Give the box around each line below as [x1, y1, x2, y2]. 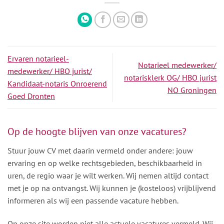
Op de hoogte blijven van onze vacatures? [7, 125, 186, 138]
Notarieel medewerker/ [138, 59, 216, 70]
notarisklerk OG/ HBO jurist [124, 72, 216, 82]
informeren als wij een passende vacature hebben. [7, 195, 178, 206]
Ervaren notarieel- [7, 53, 69, 64]
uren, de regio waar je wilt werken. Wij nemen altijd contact [7, 170, 208, 181]
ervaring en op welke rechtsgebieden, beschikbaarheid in [7, 158, 202, 168]
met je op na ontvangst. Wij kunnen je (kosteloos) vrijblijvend [7, 183, 216, 193]
